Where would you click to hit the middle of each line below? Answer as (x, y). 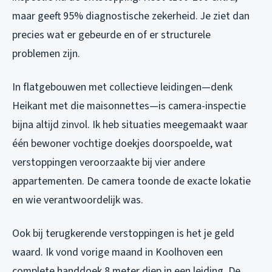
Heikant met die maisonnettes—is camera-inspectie (129, 106)
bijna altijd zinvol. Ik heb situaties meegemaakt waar (130, 125)
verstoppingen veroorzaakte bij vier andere (109, 163)
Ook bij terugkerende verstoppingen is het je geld (123, 234)
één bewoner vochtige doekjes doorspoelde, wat (122, 144)
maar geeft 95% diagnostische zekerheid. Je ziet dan (131, 16)
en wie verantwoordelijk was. (78, 200)
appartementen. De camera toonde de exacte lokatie (131, 182)
